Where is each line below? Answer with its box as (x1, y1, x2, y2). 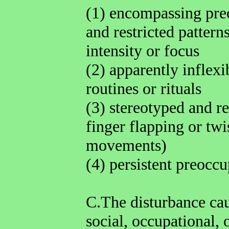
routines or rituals (86, 79, 201, 98)
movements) (86, 135, 167, 154)
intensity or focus (86, 41, 199, 60)
